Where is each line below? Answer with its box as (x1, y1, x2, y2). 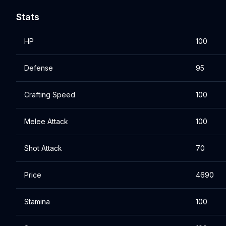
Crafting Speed (24, 90, 75, 99)
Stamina (24, 197, 50, 206)
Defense (24, 64, 53, 72)
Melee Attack (24, 117, 68, 126)
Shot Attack (24, 144, 62, 152)
